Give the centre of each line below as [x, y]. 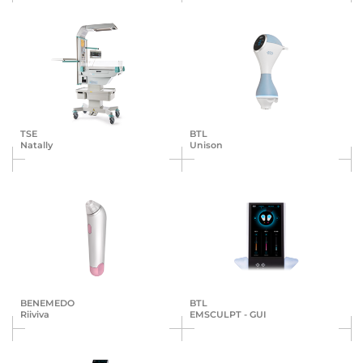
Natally [36, 145]
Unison [206, 145]
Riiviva [35, 315]
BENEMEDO [47, 303]
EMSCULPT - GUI [228, 315]
